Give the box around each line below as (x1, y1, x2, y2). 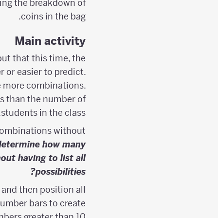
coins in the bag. (21, 10, 86, 22)
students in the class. (1, 107, 86, 119)
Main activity (15, 34, 86, 48)
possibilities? (36, 166, 86, 178)
